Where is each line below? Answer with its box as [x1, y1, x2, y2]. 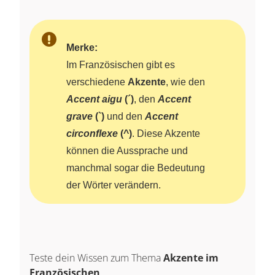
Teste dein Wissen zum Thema [29, 250, 163, 265]
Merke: [66, 42, 98, 53]
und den [104, 110, 145, 122]
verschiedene [66, 76, 128, 87]
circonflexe [66, 128, 118, 139]
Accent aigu [66, 93, 122, 104]
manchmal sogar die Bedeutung [66, 162, 205, 173]
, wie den [166, 76, 205, 87]
